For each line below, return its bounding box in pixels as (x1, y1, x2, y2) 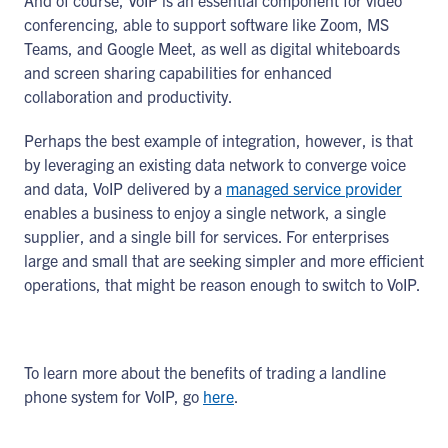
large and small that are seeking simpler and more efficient (24, 250, 424, 270)
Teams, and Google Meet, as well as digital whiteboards (24, 38, 400, 58)
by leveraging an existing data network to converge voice (24, 154, 406, 174)
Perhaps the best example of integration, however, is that (24, 130, 413, 150)
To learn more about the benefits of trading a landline (24, 362, 386, 382)
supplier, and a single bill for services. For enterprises (24, 226, 389, 246)
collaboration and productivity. (24, 86, 233, 106)
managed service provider (226, 178, 402, 198)
